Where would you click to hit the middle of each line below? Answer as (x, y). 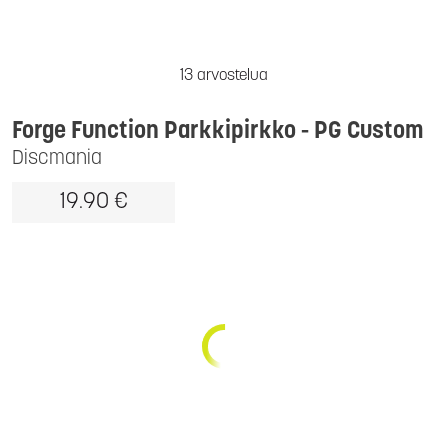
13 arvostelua (224, 76)
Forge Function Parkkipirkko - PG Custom (217, 132)
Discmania (57, 159)
